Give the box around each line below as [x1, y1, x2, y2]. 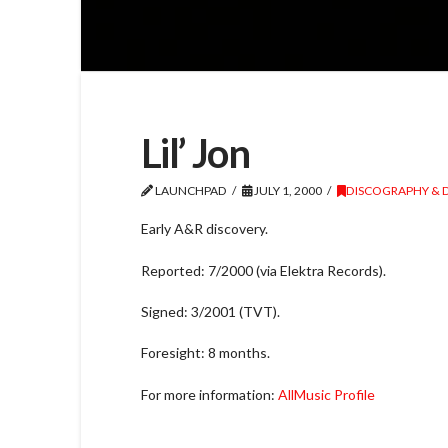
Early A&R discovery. [140, 220, 268, 238]
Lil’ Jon [140, 128, 250, 177]
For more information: [140, 385, 278, 403]
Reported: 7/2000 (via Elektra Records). [140, 261, 386, 279]
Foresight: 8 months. [140, 344, 270, 362]
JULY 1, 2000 [252, 182, 323, 198]
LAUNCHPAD [152, 182, 227, 198]
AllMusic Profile [277, 385, 375, 403]
